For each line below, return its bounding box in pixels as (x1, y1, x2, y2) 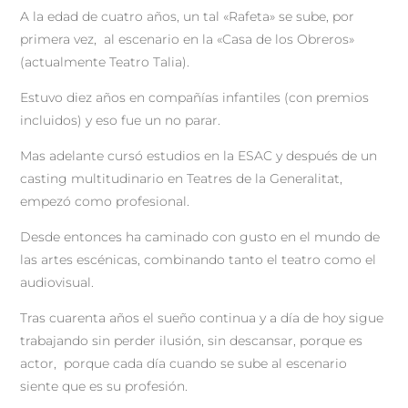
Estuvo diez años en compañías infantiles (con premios (20, 88, 370, 106)
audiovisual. (20, 273, 95, 291)
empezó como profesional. (20, 192, 190, 209)
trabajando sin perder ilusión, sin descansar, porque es (20, 331, 363, 349)
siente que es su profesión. (20, 377, 189, 394)
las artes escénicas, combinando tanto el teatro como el (20, 250, 377, 268)
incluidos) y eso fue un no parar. (20, 111, 221, 128)
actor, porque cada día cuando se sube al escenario (20, 354, 348, 372)
